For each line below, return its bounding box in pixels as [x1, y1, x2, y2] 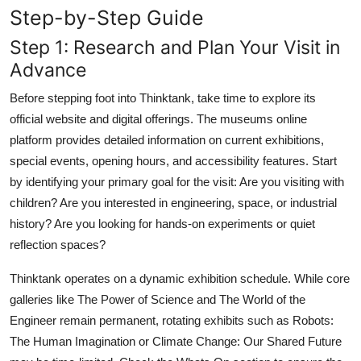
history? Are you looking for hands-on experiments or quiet [10, 216, 315, 230]
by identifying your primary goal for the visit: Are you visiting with [10, 174, 344, 189]
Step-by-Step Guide [10, 5, 204, 30]
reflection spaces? [10, 237, 106, 251]
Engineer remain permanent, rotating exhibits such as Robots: [10, 313, 334, 327]
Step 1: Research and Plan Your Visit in [10, 35, 340, 59]
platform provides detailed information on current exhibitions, [10, 132, 324, 147]
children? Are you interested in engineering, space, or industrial [10, 195, 337, 210]
